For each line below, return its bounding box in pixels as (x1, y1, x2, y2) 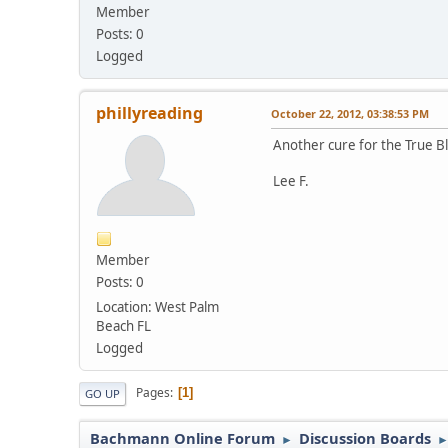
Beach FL (96, 316, 152, 335)
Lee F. (273, 171, 310, 190)
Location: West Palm (96, 297, 220, 316)
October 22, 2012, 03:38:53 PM (271, 105, 430, 121)
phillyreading (96, 101, 204, 124)
